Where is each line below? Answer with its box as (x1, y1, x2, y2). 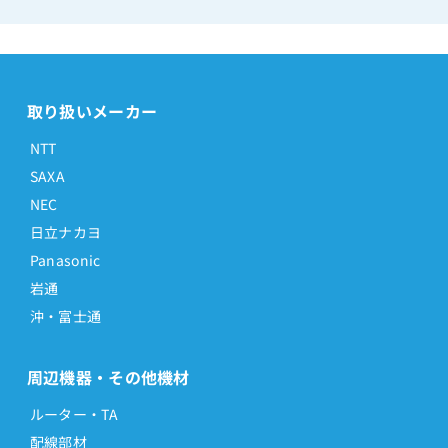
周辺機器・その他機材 (26, 365, 190, 390)
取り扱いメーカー (26, 99, 158, 124)
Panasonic (29, 250, 101, 271)
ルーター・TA (29, 404, 118, 425)
